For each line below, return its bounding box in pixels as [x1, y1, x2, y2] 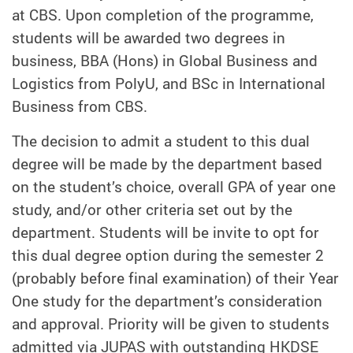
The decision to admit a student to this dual [12, 130, 310, 151]
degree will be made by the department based [12, 153, 322, 174]
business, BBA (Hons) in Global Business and [12, 50, 318, 71]
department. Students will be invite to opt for [12, 221, 319, 243]
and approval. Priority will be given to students [12, 313, 329, 334]
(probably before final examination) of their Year [12, 267, 339, 288]
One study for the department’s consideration [12, 290, 322, 311]
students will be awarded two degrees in [12, 27, 285, 48]
